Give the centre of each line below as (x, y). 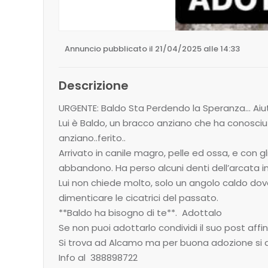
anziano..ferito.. (92, 138)
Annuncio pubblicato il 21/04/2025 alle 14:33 (152, 48)
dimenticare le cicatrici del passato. (138, 198)
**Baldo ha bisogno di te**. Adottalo (143, 213)
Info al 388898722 (98, 258)
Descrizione (94, 86)
